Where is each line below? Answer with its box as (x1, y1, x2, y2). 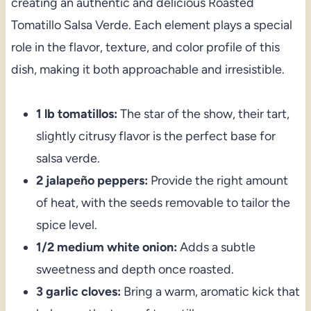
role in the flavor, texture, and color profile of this (10, 40, 280, 56)
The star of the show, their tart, (117, 106, 289, 122)
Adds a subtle (176, 239, 255, 255)
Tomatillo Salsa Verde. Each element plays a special (10, 17, 292, 33)
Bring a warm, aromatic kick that (120, 284, 300, 300)
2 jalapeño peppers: (35, 173, 148, 189)
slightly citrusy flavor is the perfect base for (35, 128, 276, 144)
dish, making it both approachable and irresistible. (10, 62, 285, 78)
